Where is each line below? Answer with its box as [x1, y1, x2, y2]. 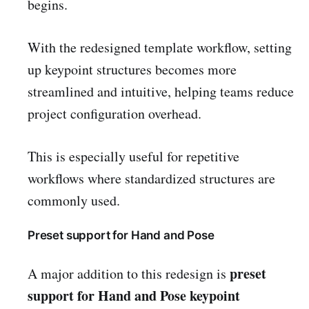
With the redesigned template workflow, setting [28, 37, 292, 57]
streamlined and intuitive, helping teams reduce [28, 81, 294, 101]
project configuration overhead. [28, 103, 201, 123]
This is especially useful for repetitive [28, 146, 239, 166]
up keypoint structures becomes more [28, 59, 237, 79]
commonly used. [28, 190, 120, 210]
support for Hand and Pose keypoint [28, 286, 240, 306]
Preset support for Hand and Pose [28, 228, 215, 243]
